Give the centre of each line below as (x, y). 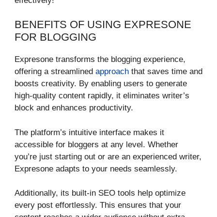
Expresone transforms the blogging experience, (100, 60)
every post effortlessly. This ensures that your (98, 205)
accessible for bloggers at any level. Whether (96, 144)
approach (112, 72)
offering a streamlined (55, 72)
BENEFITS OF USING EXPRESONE (103, 25)
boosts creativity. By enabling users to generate (101, 84)
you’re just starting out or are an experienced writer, (108, 156)
